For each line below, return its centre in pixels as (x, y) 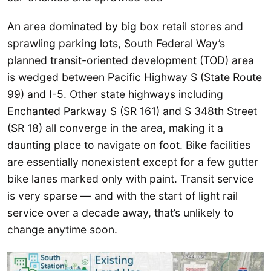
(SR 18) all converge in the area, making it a (115, 128)
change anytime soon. (62, 229)
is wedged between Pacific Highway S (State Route (135, 77)
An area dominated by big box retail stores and (125, 26)
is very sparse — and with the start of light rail (122, 195)
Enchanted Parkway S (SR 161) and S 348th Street (132, 111)
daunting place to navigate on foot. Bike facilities (129, 145)
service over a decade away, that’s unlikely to (121, 212)
